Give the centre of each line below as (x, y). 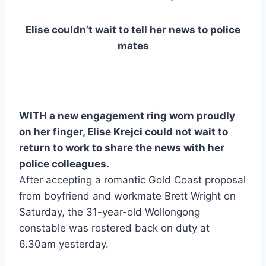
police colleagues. (64, 164)
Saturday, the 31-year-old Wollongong (110, 212)
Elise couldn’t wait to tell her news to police (133, 30)
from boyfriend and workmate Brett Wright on (127, 196)
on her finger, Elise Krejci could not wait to (123, 132)
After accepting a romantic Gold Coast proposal (132, 180)
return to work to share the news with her (122, 148)
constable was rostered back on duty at (114, 228)
